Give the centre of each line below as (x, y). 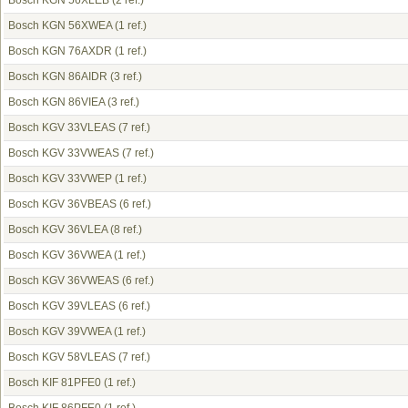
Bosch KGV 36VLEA (58, 229)
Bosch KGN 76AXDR (60, 51)
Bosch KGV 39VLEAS (62, 306)
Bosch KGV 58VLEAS (62, 357)
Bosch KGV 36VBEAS (62, 204)
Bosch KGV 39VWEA (60, 331)
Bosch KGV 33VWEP (60, 178)
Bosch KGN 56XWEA (60, 25)
